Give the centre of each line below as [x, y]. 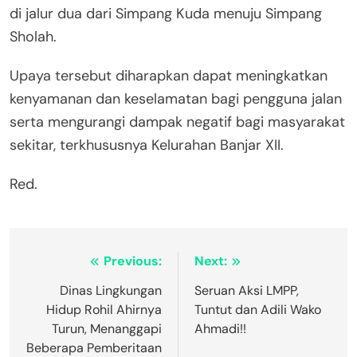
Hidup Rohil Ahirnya [104, 310]
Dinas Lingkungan [111, 291]
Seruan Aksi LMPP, [247, 291]
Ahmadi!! [220, 329]
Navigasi [65, 265]
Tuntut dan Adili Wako [258, 310]
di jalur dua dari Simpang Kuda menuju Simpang [166, 14]
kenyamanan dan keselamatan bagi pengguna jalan [176, 99]
